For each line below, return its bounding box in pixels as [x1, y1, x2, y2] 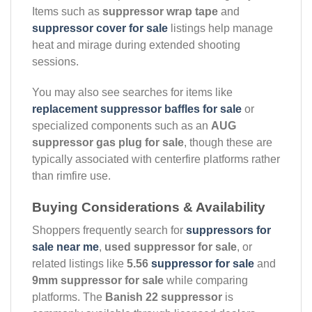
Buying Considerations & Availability [32, 199, 265, 214]
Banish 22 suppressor [105, 290, 222, 303]
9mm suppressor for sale [32, 274, 164, 286]
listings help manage [168, 22, 273, 35]
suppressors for [186, 224, 271, 236]
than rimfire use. [32, 170, 111, 182]
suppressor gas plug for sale [32, 136, 184, 149]
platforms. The [32, 290, 105, 303]
